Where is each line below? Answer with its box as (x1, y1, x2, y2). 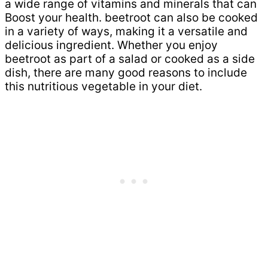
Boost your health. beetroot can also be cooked (5, 10, 258, 25)
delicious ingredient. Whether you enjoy (5, 38, 218, 52)
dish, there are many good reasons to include (5, 65, 247, 80)
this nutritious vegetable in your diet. (5, 79, 202, 93)
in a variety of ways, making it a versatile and (5, 24, 248, 38)
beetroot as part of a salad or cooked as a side (5, 51, 255, 66)
